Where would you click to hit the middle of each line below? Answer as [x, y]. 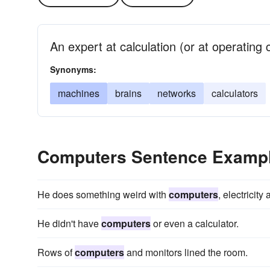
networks [177, 93]
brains [128, 93]
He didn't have [69, 223]
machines [79, 93]
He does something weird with [103, 194]
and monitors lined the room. [186, 252]
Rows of [56, 252]
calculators [235, 93]
